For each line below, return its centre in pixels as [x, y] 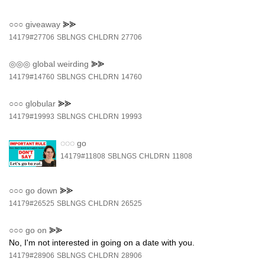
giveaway [43, 25]
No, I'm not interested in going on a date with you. [102, 242]
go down [41, 190]
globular [41, 104]
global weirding [61, 64]
